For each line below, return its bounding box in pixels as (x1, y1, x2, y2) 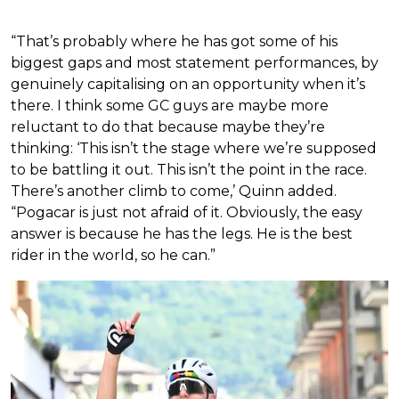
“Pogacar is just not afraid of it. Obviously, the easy (11, 204, 362, 222)
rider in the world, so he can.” (11, 247, 216, 265)
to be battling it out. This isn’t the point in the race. (11, 161, 367, 179)
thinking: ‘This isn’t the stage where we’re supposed (11, 140, 377, 158)
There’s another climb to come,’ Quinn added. (11, 183, 337, 200)
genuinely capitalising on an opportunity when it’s (11, 76, 365, 94)
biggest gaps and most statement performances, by (11, 54, 379, 72)
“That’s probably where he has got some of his (11, 33, 338, 51)
